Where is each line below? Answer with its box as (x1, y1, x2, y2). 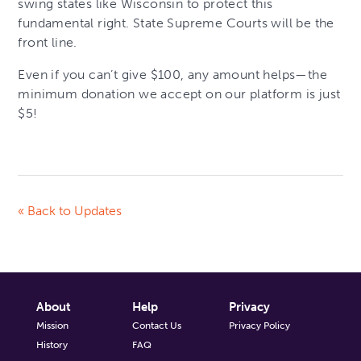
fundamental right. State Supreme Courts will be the (18, 15, 334, 31)
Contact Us (132, 319, 182, 331)
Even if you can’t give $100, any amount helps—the (18, 66, 328, 82)
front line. (18, 34, 81, 50)
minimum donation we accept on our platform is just (18, 85, 341, 102)
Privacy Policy (228, 319, 290, 331)
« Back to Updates (18, 202, 122, 218)
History (35, 338, 68, 351)
